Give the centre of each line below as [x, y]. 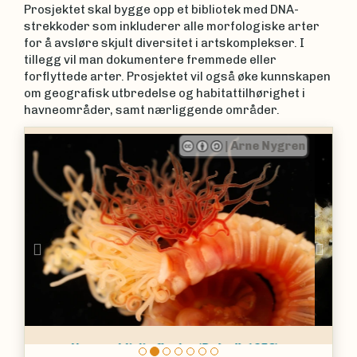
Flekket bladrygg [138, 348]
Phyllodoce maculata [250, 348]
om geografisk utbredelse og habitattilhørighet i [165, 93]
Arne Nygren [285, 145]
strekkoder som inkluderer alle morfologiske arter [172, 26]
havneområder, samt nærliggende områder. [154, 110]
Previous [82, 248]
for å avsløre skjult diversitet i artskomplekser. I [164, 43]
